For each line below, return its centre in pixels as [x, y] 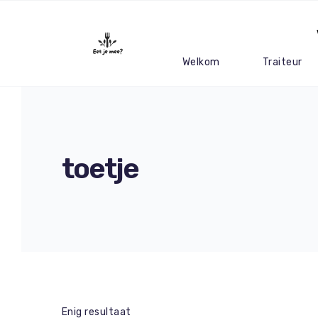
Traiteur [282, 62]
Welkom [201, 62]
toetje [100, 168]
